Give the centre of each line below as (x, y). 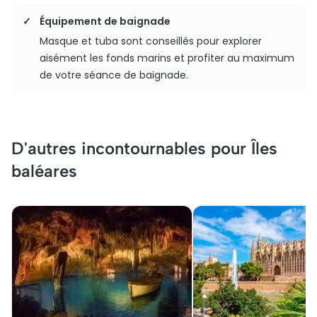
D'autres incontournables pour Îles (144, 148)
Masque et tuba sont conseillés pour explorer (151, 41)
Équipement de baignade (105, 21)
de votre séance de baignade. (114, 75)
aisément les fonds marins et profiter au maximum (167, 58)
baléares (44, 171)
